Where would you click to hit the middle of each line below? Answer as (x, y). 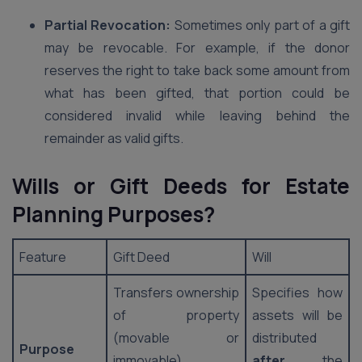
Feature (43, 257)
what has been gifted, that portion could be (197, 93)
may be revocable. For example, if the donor (197, 48)
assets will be (297, 315)
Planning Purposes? (114, 214)
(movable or (176, 338)
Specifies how (297, 293)
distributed (284, 338)
